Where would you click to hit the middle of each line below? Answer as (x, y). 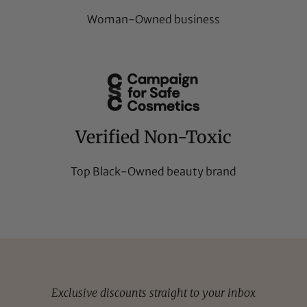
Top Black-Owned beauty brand (153, 172)
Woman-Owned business (153, 20)
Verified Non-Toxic (153, 137)
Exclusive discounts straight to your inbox (153, 292)
